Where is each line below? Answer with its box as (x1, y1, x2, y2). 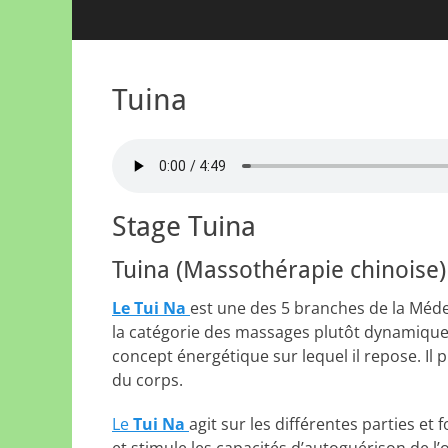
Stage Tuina (112, 210, 256, 243)
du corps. (112, 369, 183, 391)
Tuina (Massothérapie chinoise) (112, 256, 446, 284)
